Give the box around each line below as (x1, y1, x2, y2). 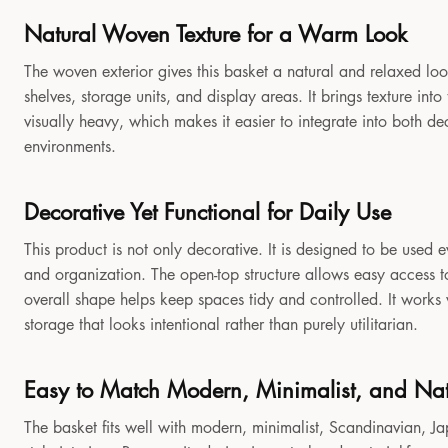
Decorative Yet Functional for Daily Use (24, 198, 391, 227)
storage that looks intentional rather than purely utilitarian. (24, 314, 418, 336)
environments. (24, 136, 116, 158)
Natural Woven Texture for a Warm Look (24, 20, 407, 49)
